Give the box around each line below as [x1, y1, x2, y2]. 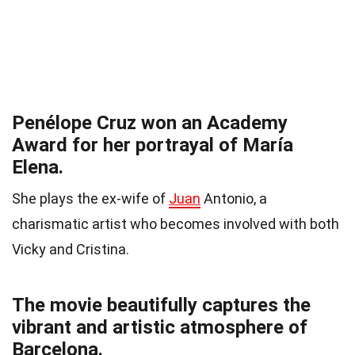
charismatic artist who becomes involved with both [12, 216, 339, 233]
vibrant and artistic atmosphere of [12, 316, 307, 339]
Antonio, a [200, 190, 267, 208]
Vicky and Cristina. [12, 241, 129, 258]
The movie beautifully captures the [12, 294, 311, 317]
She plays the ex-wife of [12, 190, 169, 208]
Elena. [12, 156, 63, 179]
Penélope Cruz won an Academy [12, 112, 288, 135]
